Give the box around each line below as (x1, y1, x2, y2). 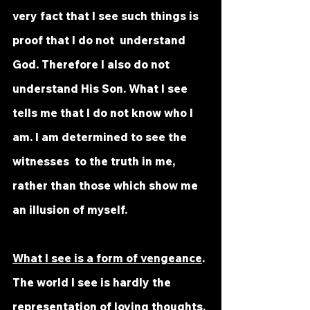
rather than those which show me (12, 179, 201, 192)
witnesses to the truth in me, (12, 154, 178, 168)
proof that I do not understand (12, 33, 188, 47)
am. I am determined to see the (12, 130, 190, 144)
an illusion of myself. (12, 203, 127, 217)
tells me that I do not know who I (12, 106, 196, 120)
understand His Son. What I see (12, 82, 193, 95)
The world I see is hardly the (12, 275, 176, 289)
